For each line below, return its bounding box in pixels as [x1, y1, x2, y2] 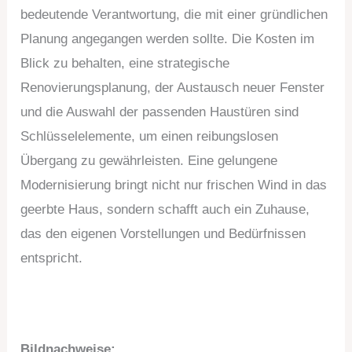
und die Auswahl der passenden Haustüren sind [20, 104, 299, 120]
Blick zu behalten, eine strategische [20, 56, 230, 71]
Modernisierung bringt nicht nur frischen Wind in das [20, 178, 328, 193]
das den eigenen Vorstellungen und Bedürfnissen [20, 226, 306, 242]
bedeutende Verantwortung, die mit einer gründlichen [20, 7, 328, 23]
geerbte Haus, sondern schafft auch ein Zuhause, [20, 202, 310, 218]
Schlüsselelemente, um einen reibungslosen [20, 129, 279, 145]
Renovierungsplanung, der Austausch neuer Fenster [20, 80, 325, 96]
